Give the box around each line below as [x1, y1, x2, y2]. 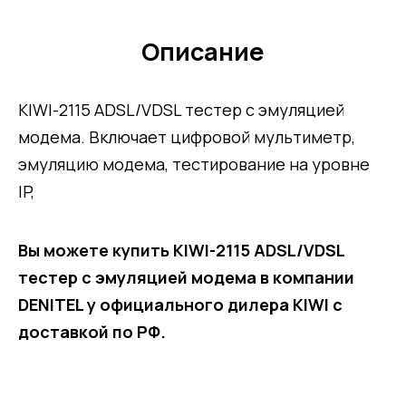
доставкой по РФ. [18, 321, 166, 343]
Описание [141, 34, 265, 69]
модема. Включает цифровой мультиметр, [18, 126, 355, 149]
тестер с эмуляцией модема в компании [18, 266, 354, 289]
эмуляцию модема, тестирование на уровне [18, 153, 370, 176]
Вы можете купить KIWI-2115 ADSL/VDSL [18, 239, 344, 262]
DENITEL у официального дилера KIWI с [18, 294, 343, 316]
